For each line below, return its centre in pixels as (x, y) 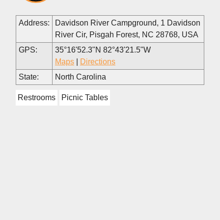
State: (29, 77)
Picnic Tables (85, 97)
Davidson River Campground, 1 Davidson (128, 23)
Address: (34, 23)
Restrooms (37, 97)
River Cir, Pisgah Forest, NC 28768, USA (127, 34)
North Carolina (81, 77)
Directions (98, 61)
